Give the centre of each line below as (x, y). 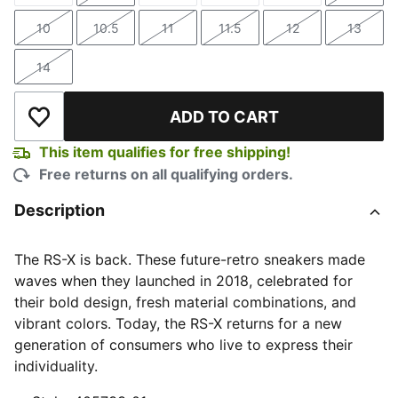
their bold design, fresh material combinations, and (185, 302)
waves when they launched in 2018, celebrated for (183, 281)
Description (60, 210)
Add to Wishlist (89, 126)
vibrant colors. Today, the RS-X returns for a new (178, 323)
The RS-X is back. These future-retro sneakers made (190, 259)
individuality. (56, 366)
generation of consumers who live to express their (183, 345)
